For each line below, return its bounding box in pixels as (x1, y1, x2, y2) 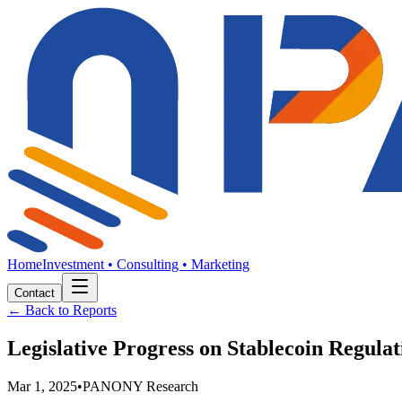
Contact (14, 286, 55, 300)
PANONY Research (83, 378, 198, 394)
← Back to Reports (7, 302, 117, 318)
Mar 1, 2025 (7, 378, 77, 394)
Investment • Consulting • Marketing (42, 257, 249, 272)
